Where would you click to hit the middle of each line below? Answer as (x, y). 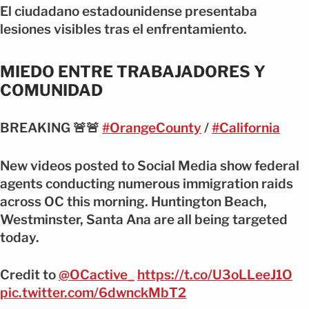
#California (246, 128)
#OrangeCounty (152, 128)
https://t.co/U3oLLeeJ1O (215, 275)
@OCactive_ (97, 275)
